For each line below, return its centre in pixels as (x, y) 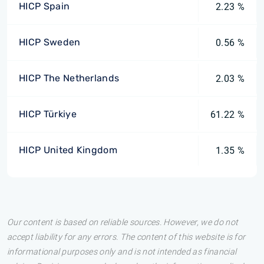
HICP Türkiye (48, 114)
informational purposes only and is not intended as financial (122, 252)
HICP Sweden (50, 42)
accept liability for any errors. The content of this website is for (126, 237)
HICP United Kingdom (68, 150)
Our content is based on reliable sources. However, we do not (123, 222)
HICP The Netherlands (69, 78)
